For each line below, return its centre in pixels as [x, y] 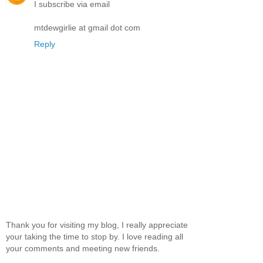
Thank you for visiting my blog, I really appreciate [97, 225]
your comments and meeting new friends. [83, 249]
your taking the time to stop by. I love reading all [95, 237]
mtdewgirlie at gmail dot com [87, 28]
